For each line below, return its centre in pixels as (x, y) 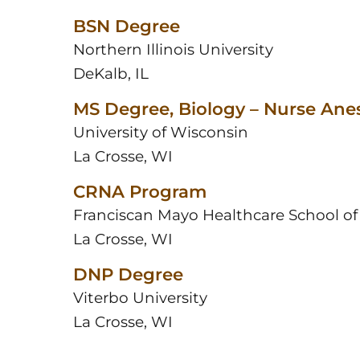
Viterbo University (140, 297)
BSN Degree (126, 26)
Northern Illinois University (173, 50)
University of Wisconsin (160, 133)
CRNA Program (139, 191)
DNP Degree (128, 274)
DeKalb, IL (110, 74)
